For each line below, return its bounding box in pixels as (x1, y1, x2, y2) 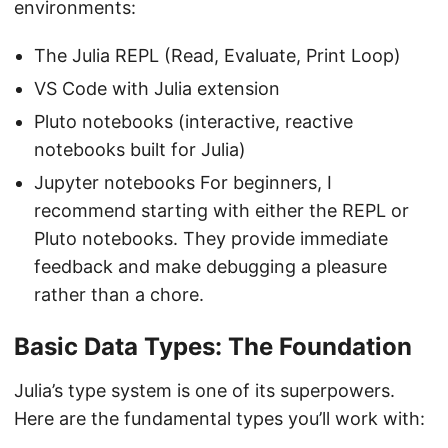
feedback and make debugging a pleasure (34, 256, 387, 278)
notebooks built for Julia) (34, 139, 246, 161)
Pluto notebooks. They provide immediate (34, 228, 388, 250)
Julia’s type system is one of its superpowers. (14, 380, 395, 402)
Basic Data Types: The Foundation (14, 332, 412, 362)
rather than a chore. (34, 284, 204, 306)
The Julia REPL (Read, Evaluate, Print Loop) (34, 45, 401, 67)
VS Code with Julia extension (34, 78, 280, 100)
